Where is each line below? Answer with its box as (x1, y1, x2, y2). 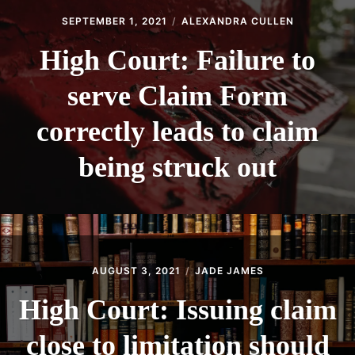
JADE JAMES (194, 265, 264, 277)
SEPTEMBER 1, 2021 (61, 15, 167, 28)
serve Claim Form (67, 80, 288, 113)
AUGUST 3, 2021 (91, 265, 181, 277)
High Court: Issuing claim (18, 294, 337, 326)
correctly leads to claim (36, 116, 319, 148)
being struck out (78, 151, 277, 184)
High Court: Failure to (40, 44, 315, 77)
